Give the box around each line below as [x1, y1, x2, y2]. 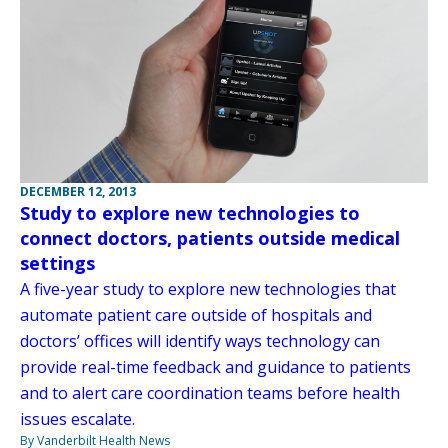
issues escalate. [20, 407, 135, 430]
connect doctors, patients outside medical [20, 225, 400, 250]
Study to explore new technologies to [20, 200, 360, 225]
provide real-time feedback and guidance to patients [20, 355, 411, 378]
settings [20, 250, 95, 275]
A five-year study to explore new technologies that [20, 277, 396, 300]
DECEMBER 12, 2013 [20, 182, 136, 200]
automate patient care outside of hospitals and [20, 303, 372, 326]
